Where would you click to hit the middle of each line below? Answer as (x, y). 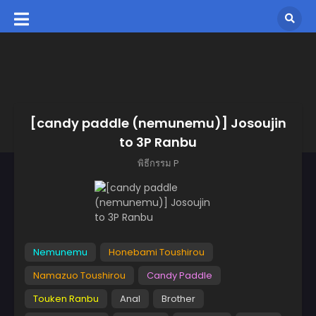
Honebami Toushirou (157, 252)
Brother (178, 298)
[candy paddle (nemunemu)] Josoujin (158, 123)
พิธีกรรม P (158, 163)
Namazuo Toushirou (79, 275)
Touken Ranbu (66, 298)
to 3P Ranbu (158, 142)
